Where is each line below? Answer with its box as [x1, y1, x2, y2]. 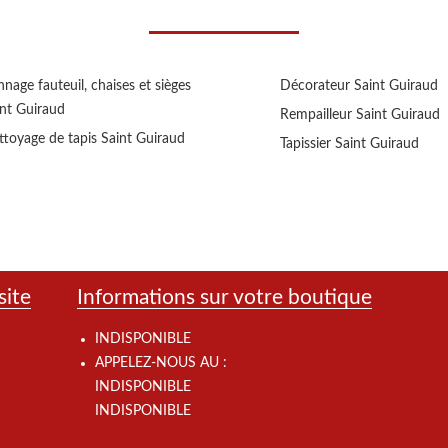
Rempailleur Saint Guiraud [280, 108, 440, 123]
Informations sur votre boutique [77, 287, 373, 309]
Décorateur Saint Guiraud [280, 79, 438, 94]
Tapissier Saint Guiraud [280, 137, 419, 152]
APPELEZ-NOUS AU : [95, 356, 228, 371]
